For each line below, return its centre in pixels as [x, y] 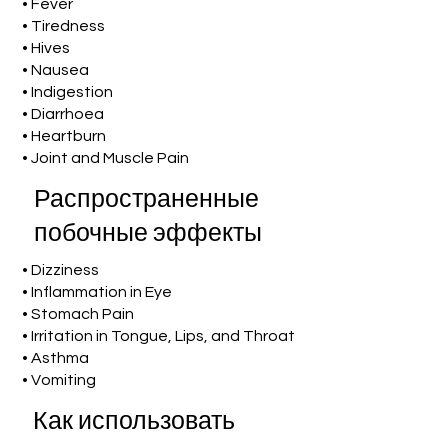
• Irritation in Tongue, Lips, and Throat [159, 336]
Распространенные [146, 200]
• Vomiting [59, 380]
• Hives [46, 48]
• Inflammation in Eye [97, 292]
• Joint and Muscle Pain [106, 158]
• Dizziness [61, 270]
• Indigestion [68, 92]
